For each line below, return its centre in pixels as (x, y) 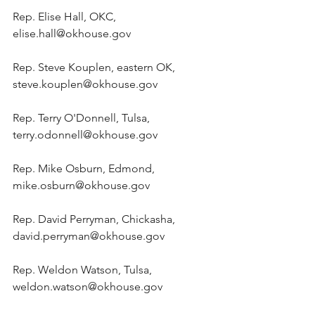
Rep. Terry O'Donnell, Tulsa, (83, 118)
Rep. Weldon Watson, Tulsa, (84, 270)
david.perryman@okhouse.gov (89, 236)
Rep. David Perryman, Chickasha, (95, 219)
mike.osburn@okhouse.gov (81, 186)
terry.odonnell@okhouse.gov (85, 135)
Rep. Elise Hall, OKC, (66, 17)
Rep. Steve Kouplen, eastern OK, (95, 67)
